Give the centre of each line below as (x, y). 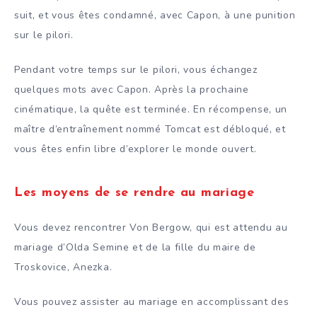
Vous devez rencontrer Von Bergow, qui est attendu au (151, 228)
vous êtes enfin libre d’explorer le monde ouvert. (136, 149)
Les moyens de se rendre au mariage (134, 192)
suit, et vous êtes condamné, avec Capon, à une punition (155, 16)
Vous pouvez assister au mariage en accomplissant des (152, 301)
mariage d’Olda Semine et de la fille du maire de (135, 248)
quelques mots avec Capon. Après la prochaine (132, 90)
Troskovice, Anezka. (63, 267)
